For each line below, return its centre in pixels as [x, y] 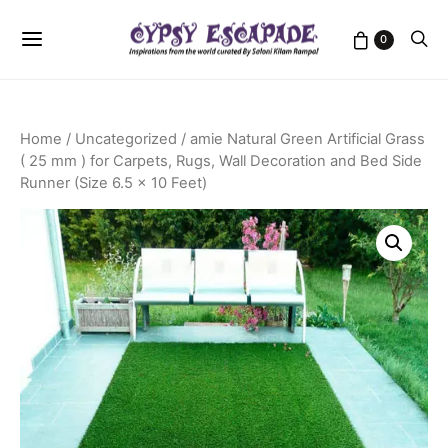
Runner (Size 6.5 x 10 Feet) [113, 183]
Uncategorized [126, 139]
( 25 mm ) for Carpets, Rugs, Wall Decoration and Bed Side [221, 161]
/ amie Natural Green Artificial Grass [301, 139]
